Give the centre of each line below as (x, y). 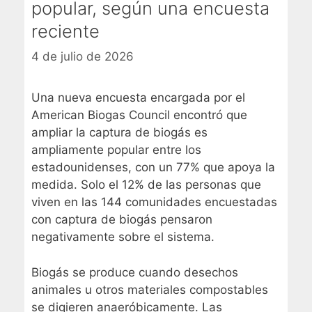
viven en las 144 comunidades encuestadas (154, 202)
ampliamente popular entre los (116, 150)
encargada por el (196, 98)
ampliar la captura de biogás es (119, 133)
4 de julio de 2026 (83, 57)
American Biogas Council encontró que (139, 115)
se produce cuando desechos (154, 272)
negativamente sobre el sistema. (123, 237)
